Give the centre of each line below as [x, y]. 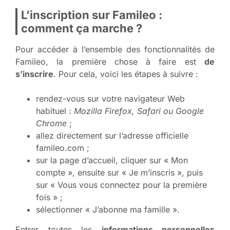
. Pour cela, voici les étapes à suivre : [126, 74]
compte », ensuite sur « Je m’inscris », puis [119, 172]
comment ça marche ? [82, 28]
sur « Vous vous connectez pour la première [121, 185]
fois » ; [49, 197]
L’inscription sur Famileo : [92, 15]
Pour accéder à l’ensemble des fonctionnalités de [115, 49]
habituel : [55, 111]
